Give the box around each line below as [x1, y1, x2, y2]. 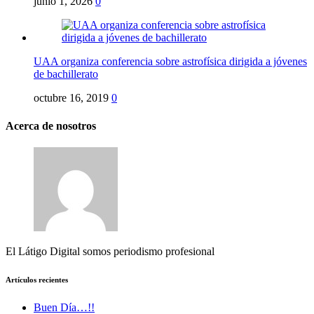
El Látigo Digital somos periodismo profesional [6, 245, 214, 257]
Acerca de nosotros [6, 119, 96, 132]
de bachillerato [34, 68, 98, 81]
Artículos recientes [6, 275, 68, 284]
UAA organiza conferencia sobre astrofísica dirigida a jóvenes [34, 55, 307, 68]
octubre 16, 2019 [34, 92, 109, 104]
